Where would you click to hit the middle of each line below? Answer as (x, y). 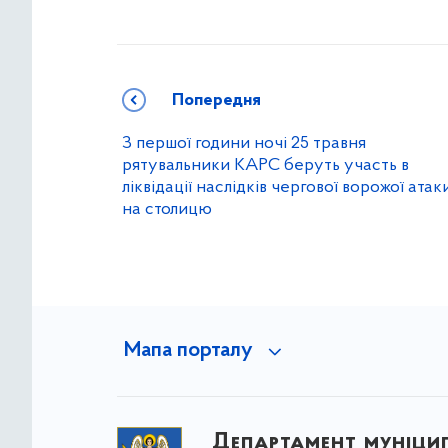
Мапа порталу (188, 350)
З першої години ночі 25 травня (244, 143)
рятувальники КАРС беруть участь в (265, 165)
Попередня (216, 100)
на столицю (167, 209)
